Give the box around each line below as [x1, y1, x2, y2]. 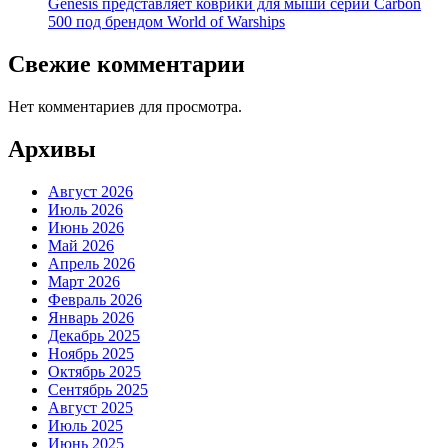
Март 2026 [48, 272, 120, 290]
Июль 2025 [48, 416, 123, 434]
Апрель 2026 [48, 254, 135, 272]
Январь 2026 [48, 308, 134, 326]
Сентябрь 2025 [48, 380, 148, 398]
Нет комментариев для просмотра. [8, 97, 242, 115]
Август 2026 [48, 182, 133, 200]
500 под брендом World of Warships [48, 12, 285, 30]
